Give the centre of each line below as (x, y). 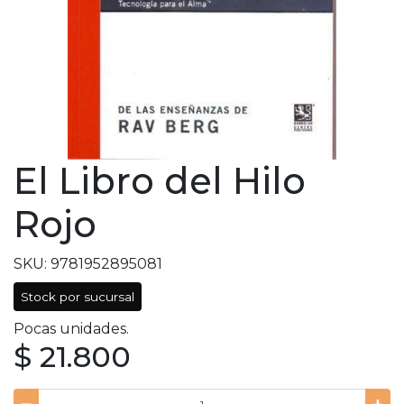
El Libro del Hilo (160, 181)
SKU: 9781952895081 (88, 264)
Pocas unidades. (71, 329)
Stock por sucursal (78, 297)
